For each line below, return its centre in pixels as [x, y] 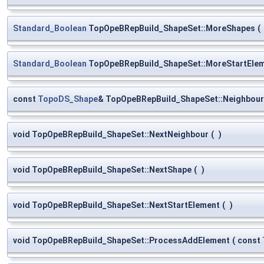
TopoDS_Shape [68, 99]
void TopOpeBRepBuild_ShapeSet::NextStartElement [116, 205]
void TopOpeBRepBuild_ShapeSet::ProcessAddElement [121, 240]
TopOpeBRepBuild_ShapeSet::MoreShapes [171, 28]
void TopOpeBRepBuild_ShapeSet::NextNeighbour [111, 134]
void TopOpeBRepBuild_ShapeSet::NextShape [102, 169]
